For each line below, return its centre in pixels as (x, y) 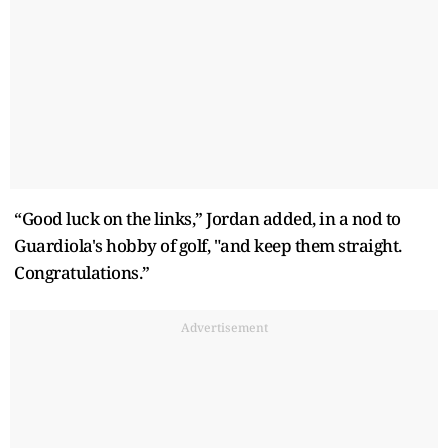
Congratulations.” (82, 272)
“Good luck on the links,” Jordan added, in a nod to (207, 218)
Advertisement (224, 327)
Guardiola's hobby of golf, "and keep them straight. (208, 245)
